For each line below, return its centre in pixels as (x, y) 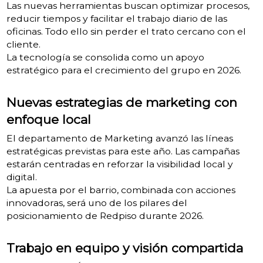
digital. (21, 177)
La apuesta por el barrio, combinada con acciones (121, 190)
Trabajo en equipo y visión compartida (124, 248)
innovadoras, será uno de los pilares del (97, 203)
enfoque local (48, 119)
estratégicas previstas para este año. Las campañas (123, 151)
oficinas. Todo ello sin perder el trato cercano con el (126, 31)
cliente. (23, 44)
